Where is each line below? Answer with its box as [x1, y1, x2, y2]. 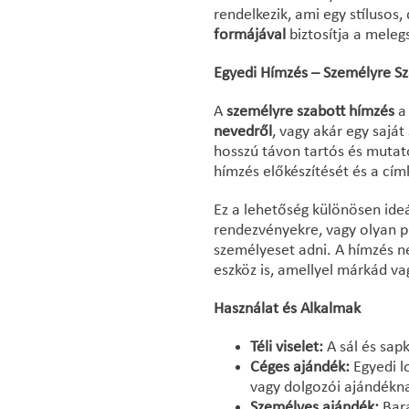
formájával [214, 26, 286, 44]
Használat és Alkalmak [214, 300, 361, 318]
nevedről [214, 123, 272, 141]
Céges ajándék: [250, 359, 350, 376]
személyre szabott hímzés [226, 103, 394, 121]
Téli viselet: [250, 339, 323, 356]
